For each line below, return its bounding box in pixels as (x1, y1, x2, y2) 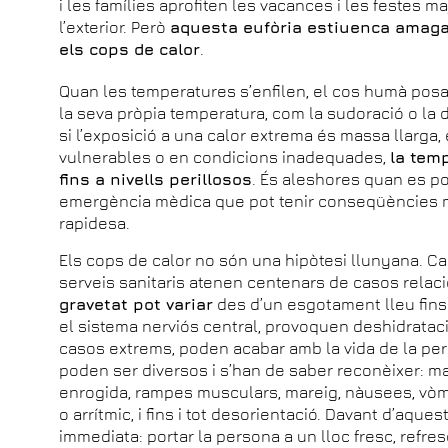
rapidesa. (59, 213, 131, 232)
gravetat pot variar (59, 294, 214, 313)
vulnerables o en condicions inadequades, (59, 147, 391, 166)
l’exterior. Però (59, 17, 171, 36)
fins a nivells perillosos (59, 169, 253, 188)
